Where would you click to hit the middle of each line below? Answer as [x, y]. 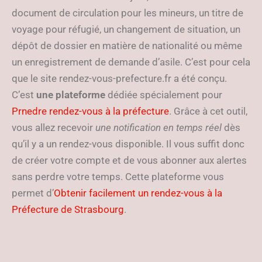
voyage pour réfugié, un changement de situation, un [126, 29]
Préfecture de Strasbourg [68, 209]
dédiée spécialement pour [164, 95]
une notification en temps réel [158, 127]
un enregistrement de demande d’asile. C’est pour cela [131, 62]
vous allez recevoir [54, 127]
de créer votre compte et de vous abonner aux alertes [129, 160]
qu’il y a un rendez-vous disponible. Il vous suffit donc [128, 144]
